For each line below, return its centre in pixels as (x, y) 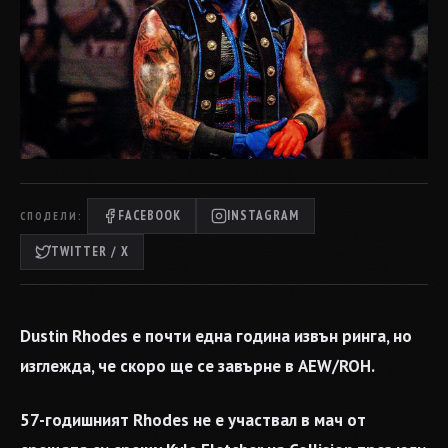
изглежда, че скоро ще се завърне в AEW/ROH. (197, 366)
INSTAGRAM (263, 215)
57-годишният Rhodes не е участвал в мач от (193, 419)
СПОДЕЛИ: (51, 215)
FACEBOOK (149, 215)
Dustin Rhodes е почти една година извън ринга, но (216, 336)
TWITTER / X (90, 251)
